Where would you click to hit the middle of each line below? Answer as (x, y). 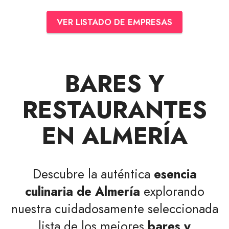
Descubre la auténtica (93, 174)
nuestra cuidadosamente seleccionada (114, 209)
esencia (175, 174)
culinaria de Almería (82, 191)
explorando (172, 191)
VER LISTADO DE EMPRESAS (114, 22)
